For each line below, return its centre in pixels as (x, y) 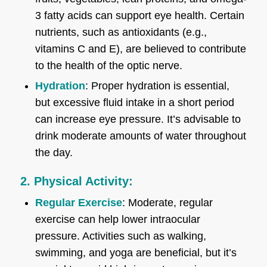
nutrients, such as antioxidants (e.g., (121, 32)
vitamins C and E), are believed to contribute (140, 49)
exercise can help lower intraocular (117, 219)
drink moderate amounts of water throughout (140, 136)
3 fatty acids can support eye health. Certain (139, 15)
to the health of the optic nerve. (108, 65)
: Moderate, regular (167, 202)
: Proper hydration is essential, (157, 86)
